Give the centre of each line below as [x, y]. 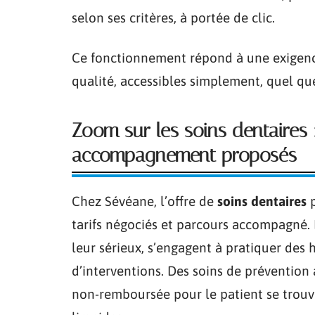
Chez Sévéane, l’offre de [144, 201]
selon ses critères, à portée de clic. [173, 18]
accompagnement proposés [184, 155]
